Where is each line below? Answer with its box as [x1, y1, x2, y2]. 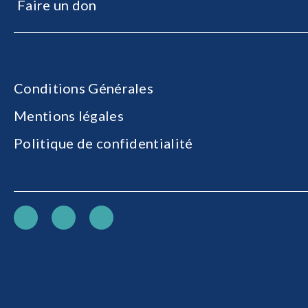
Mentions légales [14, 107, 124, 124]
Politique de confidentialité [14, 135, 193, 151]
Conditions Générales [14, 80, 153, 96]
